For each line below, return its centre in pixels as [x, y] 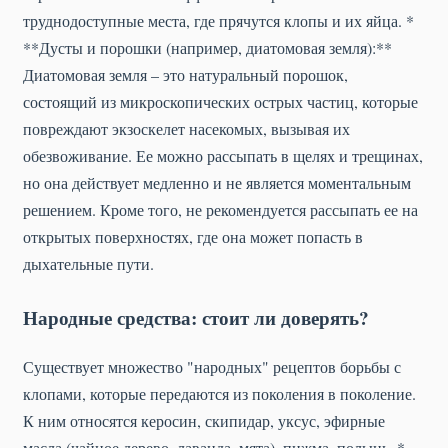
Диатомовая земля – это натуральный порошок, [185, 74]
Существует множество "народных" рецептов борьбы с [212, 366]
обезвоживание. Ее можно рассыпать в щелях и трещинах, [223, 155]
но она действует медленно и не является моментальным [217, 182]
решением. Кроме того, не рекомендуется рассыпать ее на [220, 209]
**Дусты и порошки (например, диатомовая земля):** [207, 47]
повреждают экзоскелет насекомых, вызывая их [186, 128]
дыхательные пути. [88, 263]
